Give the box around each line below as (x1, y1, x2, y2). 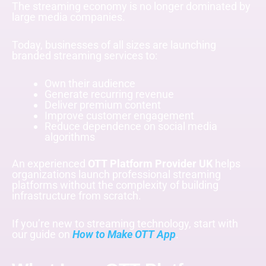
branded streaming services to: (12, 49, 157, 62)
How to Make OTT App (72, 228, 176, 241)
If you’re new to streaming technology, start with (12, 217, 238, 230)
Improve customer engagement (44, 109, 194, 122)
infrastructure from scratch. (12, 189, 141, 202)
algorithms (44, 130, 95, 143)
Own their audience (44, 77, 135, 90)
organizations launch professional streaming (12, 168, 221, 181)
